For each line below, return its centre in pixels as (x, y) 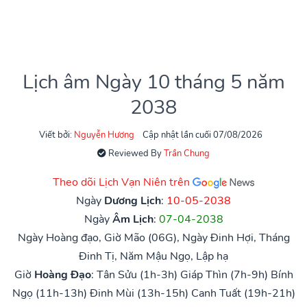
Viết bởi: (57, 135)
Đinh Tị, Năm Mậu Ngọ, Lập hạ (153, 256)
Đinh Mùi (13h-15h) (139, 293)
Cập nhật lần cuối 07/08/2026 (202, 135)
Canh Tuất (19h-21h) (243, 293)
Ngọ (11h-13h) (49, 293)
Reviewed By (135, 153)
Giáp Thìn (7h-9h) (224, 274)
